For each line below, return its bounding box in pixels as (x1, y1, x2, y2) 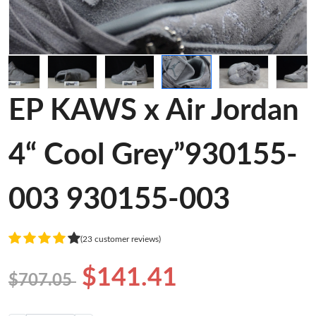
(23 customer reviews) (80, 234, 161, 243)
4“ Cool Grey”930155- (8, 140, 298, 171)
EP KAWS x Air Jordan (8, 96, 299, 126)
